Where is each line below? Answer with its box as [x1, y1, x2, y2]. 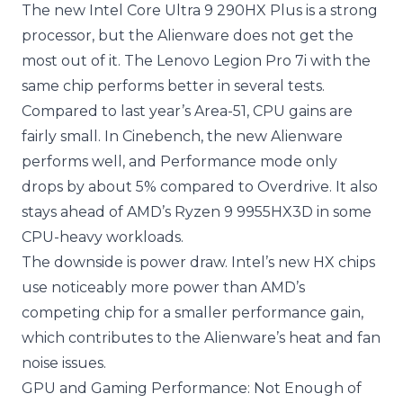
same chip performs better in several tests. [22, 77, 325, 95]
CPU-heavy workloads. [22, 228, 184, 246]
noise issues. [22, 354, 106, 372]
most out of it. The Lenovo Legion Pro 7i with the [22, 52, 371, 70]
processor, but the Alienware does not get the [22, 27, 354, 45]
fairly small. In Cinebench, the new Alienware [22, 128, 343, 146]
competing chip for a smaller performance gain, [22, 304, 363, 322]
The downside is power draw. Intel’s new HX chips [22, 254, 375, 272]
